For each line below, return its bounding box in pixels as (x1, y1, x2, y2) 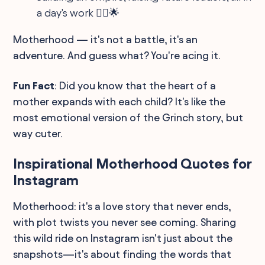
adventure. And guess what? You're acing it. (13, 49, 221, 61)
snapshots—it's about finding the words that (13, 248, 232, 260)
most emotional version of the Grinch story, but (13, 111, 244, 123)
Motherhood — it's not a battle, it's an (13, 33, 198, 45)
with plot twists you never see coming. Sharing (13, 216, 237, 228)
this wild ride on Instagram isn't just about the (13, 232, 233, 244)
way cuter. (13, 127, 63, 139)
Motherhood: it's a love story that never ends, (13, 200, 232, 212)
